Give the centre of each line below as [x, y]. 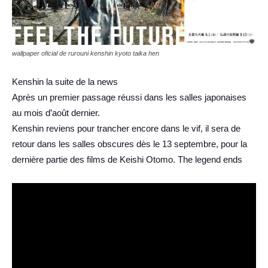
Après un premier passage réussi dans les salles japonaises [129, 97]
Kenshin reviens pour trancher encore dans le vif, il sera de [126, 128]
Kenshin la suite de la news [65, 82]
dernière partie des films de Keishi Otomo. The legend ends [127, 159]
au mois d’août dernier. [56, 113]
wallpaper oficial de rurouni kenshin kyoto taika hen [86, 53]
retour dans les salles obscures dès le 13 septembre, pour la [130, 144]
